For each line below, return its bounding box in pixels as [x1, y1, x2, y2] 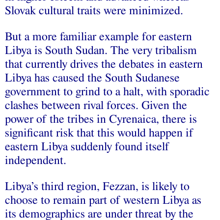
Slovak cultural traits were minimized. [5, 4, 183, 17]
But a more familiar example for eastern [5, 30, 192, 43]
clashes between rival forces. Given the [5, 99, 187, 111]
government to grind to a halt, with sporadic [5, 85, 210, 98]
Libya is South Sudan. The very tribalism [5, 44, 197, 56]
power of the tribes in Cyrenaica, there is [5, 113, 197, 125]
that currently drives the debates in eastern [5, 58, 203, 70]
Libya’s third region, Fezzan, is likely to [5, 180, 190, 192]
